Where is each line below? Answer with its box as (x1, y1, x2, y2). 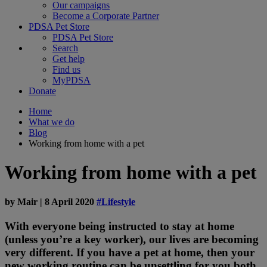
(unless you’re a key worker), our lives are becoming (5, 233, 259, 246)
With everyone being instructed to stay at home (5, 220, 234, 233)
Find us (52, 64, 80, 74)
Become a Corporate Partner (52, 11, 159, 21)
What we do (29, 117, 74, 127)
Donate (29, 86, 56, 96)
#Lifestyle (97, 196, 135, 207)
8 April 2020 (42, 196, 97, 207)
